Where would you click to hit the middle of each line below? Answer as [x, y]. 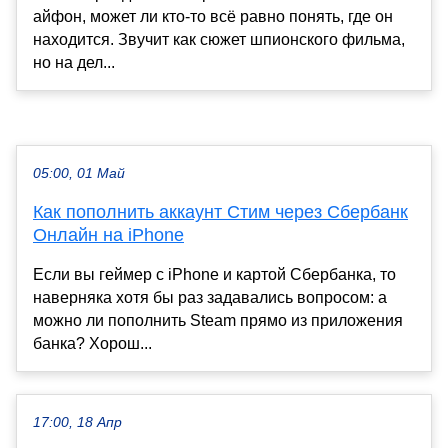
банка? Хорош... [92, 344]
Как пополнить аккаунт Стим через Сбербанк [220, 212]
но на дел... [74, 63]
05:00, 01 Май [79, 174]
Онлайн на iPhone [108, 235]
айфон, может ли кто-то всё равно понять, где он [213, 17]
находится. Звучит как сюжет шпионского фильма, [219, 40]
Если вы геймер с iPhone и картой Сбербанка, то [214, 275]
